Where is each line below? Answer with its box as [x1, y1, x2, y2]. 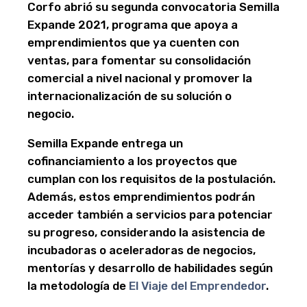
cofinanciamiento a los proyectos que [27, 154, 237, 169]
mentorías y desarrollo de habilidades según [27, 261, 273, 275]
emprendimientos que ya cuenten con [27, 36, 239, 50]
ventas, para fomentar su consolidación [27, 53, 251, 68]
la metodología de [27, 279, 129, 293]
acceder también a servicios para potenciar [27, 208, 273, 222]
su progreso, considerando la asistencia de [27, 225, 265, 240]
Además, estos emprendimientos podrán [27, 190, 255, 204]
